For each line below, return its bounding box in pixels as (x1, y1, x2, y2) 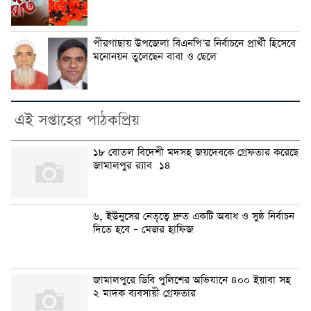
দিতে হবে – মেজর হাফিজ (93, 223, 194, 237)
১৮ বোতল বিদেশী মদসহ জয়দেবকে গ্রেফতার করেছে (93, 146, 299, 160)
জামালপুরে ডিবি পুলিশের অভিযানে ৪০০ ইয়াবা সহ (93, 274, 291, 288)
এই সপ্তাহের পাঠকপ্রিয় (15, 110, 140, 132)
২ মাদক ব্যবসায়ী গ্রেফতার (93, 287, 199, 301)
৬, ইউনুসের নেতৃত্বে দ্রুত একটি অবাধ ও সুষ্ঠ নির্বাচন (93, 210, 294, 224)
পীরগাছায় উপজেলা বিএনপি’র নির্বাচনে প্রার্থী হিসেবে (93, 37, 296, 51)
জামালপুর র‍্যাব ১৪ (93, 159, 171, 174)
